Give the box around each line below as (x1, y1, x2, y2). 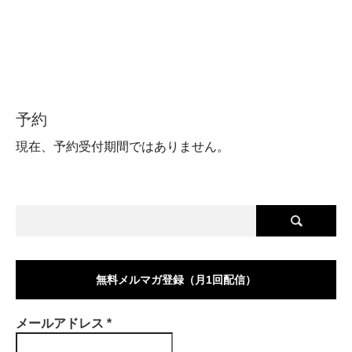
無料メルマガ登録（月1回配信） (96, 273, 256, 286)
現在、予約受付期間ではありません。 (16, 136, 229, 155)
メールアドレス (16, 316, 107, 330)
